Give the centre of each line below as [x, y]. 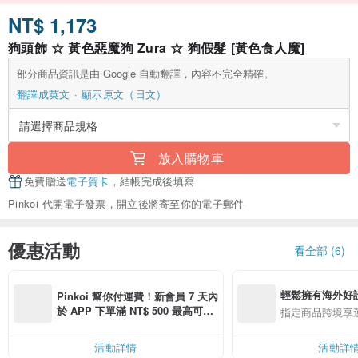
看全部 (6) [320, 250]
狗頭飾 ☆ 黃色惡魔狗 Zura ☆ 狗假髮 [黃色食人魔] [157, 48]
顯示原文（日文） [124, 94]
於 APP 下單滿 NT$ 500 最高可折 [135, 310]
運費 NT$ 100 [88, 324]
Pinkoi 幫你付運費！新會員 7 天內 [137, 296]
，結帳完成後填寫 [152, 181]
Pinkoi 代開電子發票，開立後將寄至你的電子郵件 [126, 204]
